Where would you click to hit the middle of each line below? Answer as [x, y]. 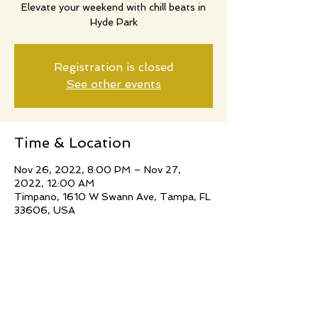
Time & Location [72, 142]
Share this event [71, 289]
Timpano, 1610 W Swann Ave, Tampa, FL [113, 196]
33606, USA [45, 210]
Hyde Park [114, 22]
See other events [114, 84]
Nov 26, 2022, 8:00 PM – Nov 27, [98, 169]
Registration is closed [114, 67]
